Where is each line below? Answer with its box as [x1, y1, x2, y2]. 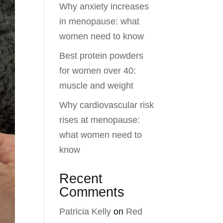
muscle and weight [59, 81, 134, 91]
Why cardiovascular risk [59, 100, 154, 110]
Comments [59, 185, 125, 200]
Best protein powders [59, 51, 144, 61]
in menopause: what [59, 16, 140, 26]
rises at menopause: [59, 115, 140, 125]
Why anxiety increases [59, 1, 149, 11]
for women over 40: [59, 66, 136, 76]
